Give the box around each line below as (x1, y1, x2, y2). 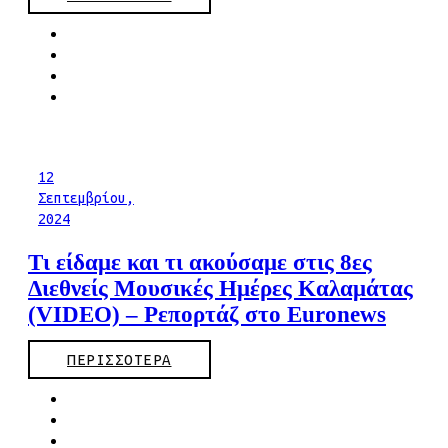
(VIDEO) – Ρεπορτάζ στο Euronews (28, 302, 386, 328)
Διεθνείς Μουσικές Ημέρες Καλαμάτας (28, 276, 413, 302)
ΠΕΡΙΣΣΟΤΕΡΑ (67, 351, 172, 369)
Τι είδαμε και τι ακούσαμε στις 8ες (28, 250, 372, 276)
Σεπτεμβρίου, (38, 190, 134, 207)
